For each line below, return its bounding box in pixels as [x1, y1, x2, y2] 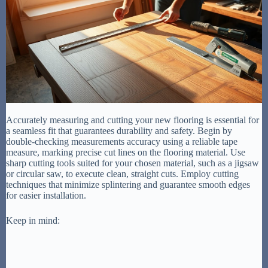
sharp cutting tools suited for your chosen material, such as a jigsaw [6, 157, 259, 168]
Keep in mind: [6, 215, 60, 226]
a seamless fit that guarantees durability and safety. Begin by [6, 125, 232, 136]
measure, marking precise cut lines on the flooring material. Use [6, 147, 245, 157]
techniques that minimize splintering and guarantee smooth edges [6, 179, 250, 190]
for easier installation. [6, 190, 86, 200]
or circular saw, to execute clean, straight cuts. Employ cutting [6, 168, 239, 179]
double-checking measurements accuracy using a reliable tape [6, 136, 237, 147]
